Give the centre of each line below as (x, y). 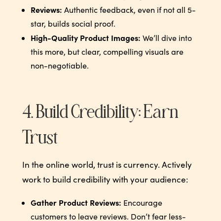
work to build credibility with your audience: (105, 179)
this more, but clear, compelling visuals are (107, 51)
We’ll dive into (166, 37)
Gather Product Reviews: (76, 202)
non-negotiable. (59, 65)
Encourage (142, 202)
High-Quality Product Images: (85, 37)
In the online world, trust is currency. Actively (107, 164)
